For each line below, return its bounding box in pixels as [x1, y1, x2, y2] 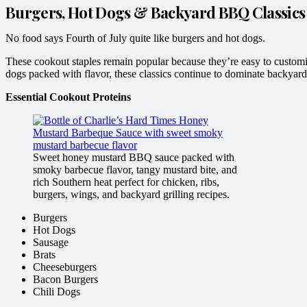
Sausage [33, 236, 69, 248]
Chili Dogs [33, 285, 80, 297]
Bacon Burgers [33, 273, 98, 285]
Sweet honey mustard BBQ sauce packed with [33, 151, 234, 163]
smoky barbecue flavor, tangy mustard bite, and [33, 163, 237, 175]
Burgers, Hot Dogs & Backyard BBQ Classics [5, 1, 306, 23]
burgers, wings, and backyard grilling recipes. [33, 188, 230, 200]
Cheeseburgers [33, 260, 97, 273]
